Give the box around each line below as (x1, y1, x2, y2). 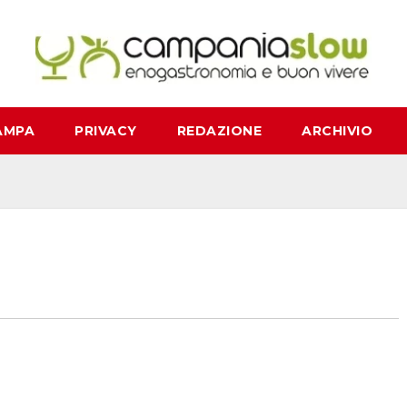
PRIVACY (74, 123, 137, 140)
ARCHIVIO (302, 123, 372, 140)
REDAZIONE (176, 123, 262, 140)
